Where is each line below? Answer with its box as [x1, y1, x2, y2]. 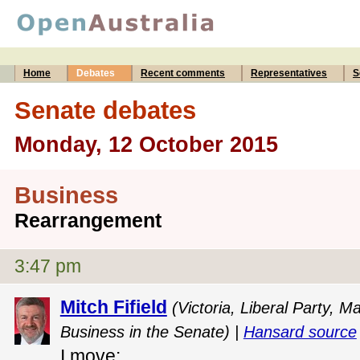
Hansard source [243, 322, 357, 341]
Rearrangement [14, 209, 162, 232]
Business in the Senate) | [59, 322, 243, 341]
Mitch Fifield [59, 296, 167, 317]
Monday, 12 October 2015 [14, 132, 278, 157]
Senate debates [14, 96, 196, 124]
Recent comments [141, 67, 225, 79]
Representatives [251, 67, 327, 79]
